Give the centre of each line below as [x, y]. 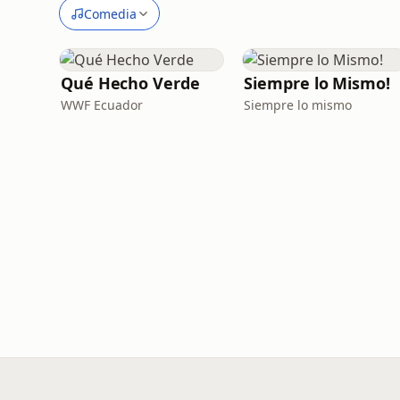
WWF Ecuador [102, 105]
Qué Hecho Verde [130, 83]
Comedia [110, 13]
